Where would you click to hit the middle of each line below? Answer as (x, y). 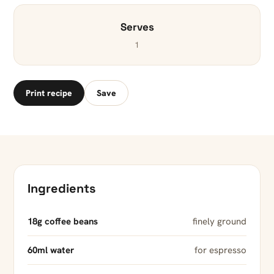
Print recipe (49, 93)
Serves (137, 27)
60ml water (51, 250)
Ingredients (61, 189)
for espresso (220, 250)
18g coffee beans (63, 222)
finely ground (220, 222)
